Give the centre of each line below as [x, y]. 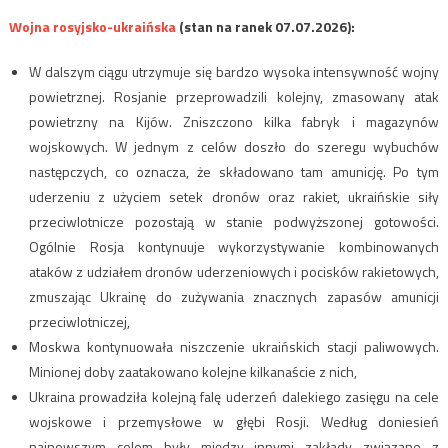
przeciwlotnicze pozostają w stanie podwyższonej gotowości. [234, 221]
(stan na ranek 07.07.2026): [265, 26]
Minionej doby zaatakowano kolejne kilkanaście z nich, [192, 371]
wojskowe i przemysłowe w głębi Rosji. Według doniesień [234, 421]
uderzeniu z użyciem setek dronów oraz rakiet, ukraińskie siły [234, 196]
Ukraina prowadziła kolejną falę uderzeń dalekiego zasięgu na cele [234, 396]
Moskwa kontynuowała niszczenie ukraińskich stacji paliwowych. [234, 346]
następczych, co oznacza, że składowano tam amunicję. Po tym [234, 171]
